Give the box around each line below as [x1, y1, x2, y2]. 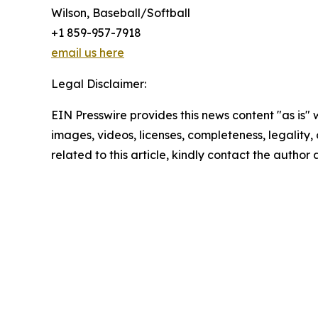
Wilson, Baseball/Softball [51, 5, 190, 20]
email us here [51, 45, 124, 60]
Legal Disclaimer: [51, 76, 146, 91]
